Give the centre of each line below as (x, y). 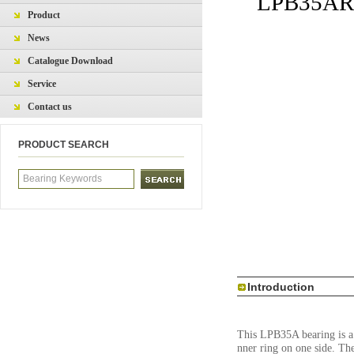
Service (42, 84)
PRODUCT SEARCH (64, 145)
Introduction (281, 287)
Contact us (50, 107)
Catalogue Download (70, 61)
